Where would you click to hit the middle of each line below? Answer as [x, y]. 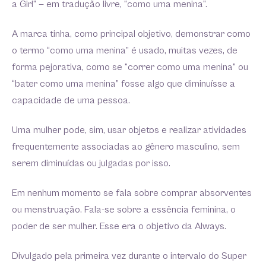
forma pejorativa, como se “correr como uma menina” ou [130, 68]
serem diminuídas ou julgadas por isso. [91, 164]
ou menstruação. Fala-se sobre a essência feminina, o [124, 210]
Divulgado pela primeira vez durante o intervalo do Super [129, 256]
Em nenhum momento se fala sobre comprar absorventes [132, 194]
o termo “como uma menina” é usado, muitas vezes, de [125, 51]
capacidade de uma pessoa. [72, 101]
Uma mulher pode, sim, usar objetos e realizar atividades [129, 131]
